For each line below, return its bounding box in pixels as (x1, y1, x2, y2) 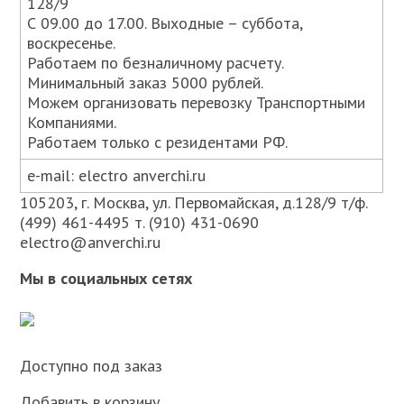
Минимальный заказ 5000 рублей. (27, 72, 264, 93)
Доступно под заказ (20, 355, 163, 376)
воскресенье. (27, 32, 116, 53)
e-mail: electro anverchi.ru (27, 165, 207, 186)
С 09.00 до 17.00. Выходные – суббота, (27, 13, 304, 33)
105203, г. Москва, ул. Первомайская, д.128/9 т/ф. (20, 192, 368, 213)
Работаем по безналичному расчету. (27, 52, 285, 73)
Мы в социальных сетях (20, 268, 193, 289)
